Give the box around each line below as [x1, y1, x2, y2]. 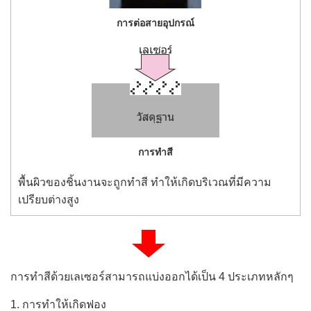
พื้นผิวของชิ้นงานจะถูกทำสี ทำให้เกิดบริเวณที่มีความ [18, 176, 271, 188]
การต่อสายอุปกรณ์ [117, 17, 194, 28]
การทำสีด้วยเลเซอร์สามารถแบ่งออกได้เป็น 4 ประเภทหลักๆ [10, 271, 294, 283]
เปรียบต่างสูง [18, 194, 79, 205]
